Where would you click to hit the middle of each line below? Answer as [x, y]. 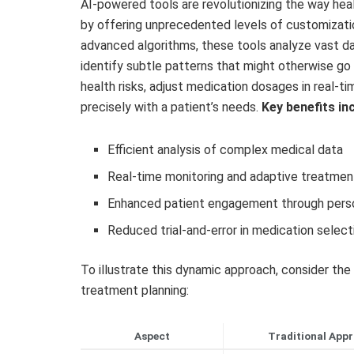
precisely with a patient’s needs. [171, 107]
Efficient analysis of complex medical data [226, 150]
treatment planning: [135, 291]
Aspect [152, 336]
